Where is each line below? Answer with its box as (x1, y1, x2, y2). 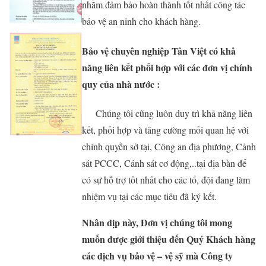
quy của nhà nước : (81, 77, 160, 91)
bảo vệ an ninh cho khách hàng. (81, 15, 201, 28)
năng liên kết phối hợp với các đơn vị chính (81, 60, 252, 74)
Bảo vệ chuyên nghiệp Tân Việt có (81, 43, 220, 58)
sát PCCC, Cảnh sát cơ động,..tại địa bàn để (81, 156, 246, 169)
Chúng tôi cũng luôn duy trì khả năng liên (81, 106, 252, 119)
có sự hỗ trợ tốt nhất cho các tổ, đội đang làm (81, 173, 250, 186)
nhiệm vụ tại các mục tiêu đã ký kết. (81, 189, 217, 202)
